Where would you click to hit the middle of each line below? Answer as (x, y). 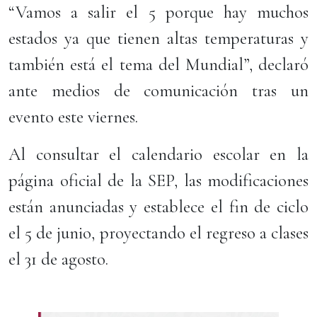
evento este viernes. (73, 117)
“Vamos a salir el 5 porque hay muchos (158, 12)
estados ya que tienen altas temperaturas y (158, 38)
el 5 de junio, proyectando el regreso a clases (158, 233)
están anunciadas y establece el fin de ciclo (158, 207)
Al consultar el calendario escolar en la (158, 154)
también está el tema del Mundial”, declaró (158, 64)
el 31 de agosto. (58, 259)
